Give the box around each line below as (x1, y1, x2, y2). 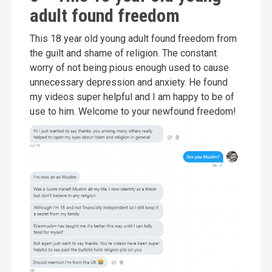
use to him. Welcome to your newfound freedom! (30, 105, 236, 117)
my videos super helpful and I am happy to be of (30, 90, 234, 103)
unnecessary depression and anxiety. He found (30, 76, 228, 88)
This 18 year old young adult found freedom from (30, 32, 237, 44)
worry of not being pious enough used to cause (30, 61, 229, 73)
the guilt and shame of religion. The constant (30, 47, 217, 59)
